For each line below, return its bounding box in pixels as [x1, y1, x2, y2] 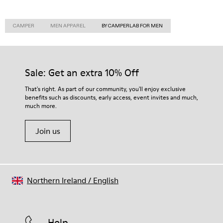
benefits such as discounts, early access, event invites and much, [25, 93, 198, 102]
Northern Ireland [27, 175, 86, 186]
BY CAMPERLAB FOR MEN [102, 22, 163, 29]
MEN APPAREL [50, 22, 86, 29]
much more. [25, 102, 57, 110]
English [93, 175, 118, 186]
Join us [35, 125, 60, 136]
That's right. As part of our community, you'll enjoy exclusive [25, 85, 186, 93]
